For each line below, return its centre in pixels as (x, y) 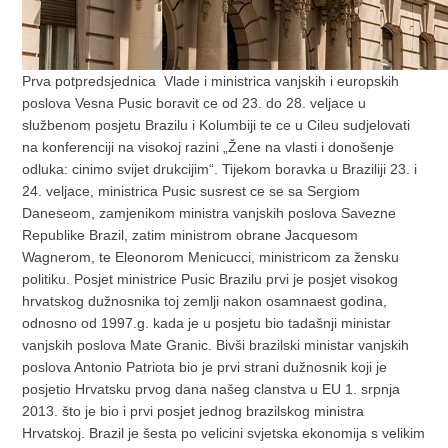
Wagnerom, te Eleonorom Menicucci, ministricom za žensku (211, 257)
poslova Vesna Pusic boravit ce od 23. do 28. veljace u (194, 103)
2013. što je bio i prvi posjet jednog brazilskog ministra (193, 411)
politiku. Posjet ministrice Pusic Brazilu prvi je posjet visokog (210, 279)
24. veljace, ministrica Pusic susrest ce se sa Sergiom (191, 191)
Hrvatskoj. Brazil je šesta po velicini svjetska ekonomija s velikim (224, 433)
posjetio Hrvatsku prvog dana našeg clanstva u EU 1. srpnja (211, 389)
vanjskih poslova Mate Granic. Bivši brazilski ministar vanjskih (216, 345)
